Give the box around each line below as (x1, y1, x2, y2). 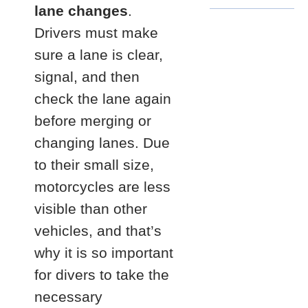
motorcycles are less (34, 179, 170, 195)
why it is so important (34, 245, 173, 261)
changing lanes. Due (34, 135, 170, 151)
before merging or (34, 113, 151, 129)
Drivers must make (34, 25, 158, 41)
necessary (34, 289, 102, 305)
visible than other (34, 201, 147, 217)
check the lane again (34, 91, 171, 107)
